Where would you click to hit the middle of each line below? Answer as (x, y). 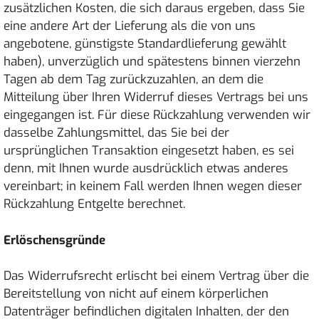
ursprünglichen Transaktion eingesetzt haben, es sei (149, 151)
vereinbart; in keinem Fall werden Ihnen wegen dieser (153, 186)
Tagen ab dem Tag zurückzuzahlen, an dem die (134, 79)
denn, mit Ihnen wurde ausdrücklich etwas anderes (146, 168)
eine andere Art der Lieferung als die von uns (130, 26)
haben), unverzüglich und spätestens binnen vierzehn (152, 62)
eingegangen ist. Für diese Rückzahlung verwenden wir (157, 115)
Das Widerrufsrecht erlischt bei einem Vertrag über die (156, 276)
